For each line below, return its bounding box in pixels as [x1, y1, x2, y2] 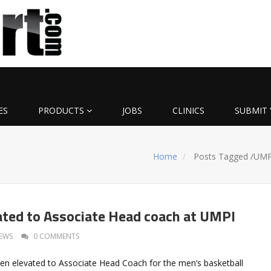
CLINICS [172, 104, 204, 116]
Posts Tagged [191, 150, 251, 162]
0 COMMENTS [33, 230, 79, 241]
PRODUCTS [38, 104, 84, 116]
